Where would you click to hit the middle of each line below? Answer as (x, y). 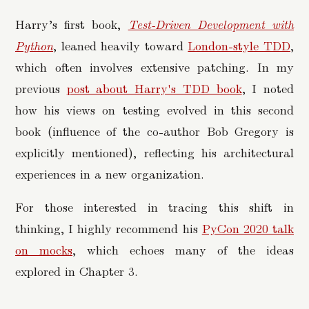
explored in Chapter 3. (77, 271)
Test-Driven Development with (211, 23)
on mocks (44, 250)
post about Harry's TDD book (154, 88)
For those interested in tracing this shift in (154, 207)
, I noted (268, 88)
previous (41, 88)
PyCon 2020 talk (248, 228)
